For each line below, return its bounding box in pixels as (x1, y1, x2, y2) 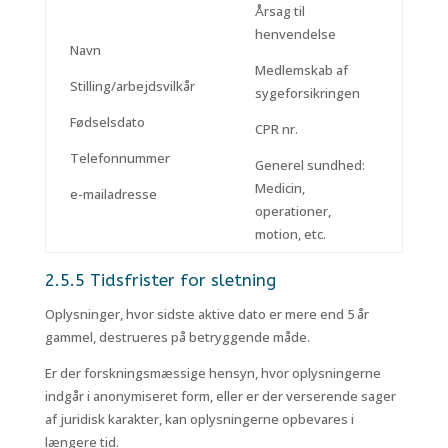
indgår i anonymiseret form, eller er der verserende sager (44, 387, 396, 405)
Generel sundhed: (254, 156, 365, 174)
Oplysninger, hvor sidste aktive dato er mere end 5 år (44, 305, 369, 323)
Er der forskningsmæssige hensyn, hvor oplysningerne (44, 364, 381, 382)
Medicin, (254, 179, 305, 197)
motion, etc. (254, 225, 326, 243)
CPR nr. (254, 120, 298, 138)
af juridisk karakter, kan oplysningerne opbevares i (44, 410, 354, 428)
